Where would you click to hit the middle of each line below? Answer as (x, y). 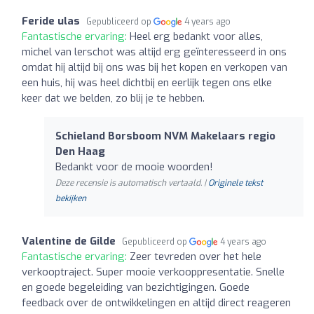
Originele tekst (235, 183)
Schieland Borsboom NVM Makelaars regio (165, 136)
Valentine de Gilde (69, 241)
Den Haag (80, 151)
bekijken (71, 198)
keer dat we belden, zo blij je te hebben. (113, 98)
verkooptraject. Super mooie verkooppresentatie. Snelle (153, 272)
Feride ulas (51, 21)
